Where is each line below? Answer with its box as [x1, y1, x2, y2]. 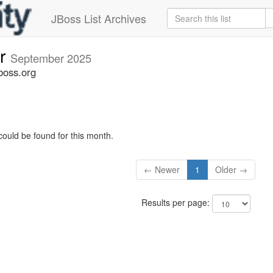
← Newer [144, 163, 180, 176]
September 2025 [10, 50, 91, 66]
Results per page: [141, 196, 212, 209]
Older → [215, 163, 248, 176]
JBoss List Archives [51, 10, 146, 26]
